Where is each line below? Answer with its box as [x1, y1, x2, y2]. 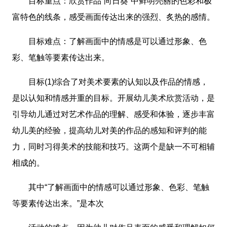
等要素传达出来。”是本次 [12, 199, 104, 208]
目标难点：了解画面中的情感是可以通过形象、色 [12, 37, 207, 46]
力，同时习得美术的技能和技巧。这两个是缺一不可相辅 [12, 142, 215, 152]
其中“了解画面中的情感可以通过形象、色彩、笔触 [12, 183, 209, 192]
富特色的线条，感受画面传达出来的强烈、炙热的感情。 [12, 13, 215, 22]
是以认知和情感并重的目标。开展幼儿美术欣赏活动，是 [12, 94, 215, 103]
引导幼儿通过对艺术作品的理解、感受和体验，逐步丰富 [12, 110, 215, 119]
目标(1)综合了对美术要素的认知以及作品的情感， [12, 78, 208, 87]
